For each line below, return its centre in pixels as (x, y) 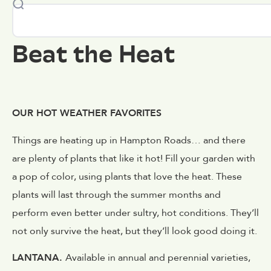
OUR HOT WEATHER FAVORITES (87, 113)
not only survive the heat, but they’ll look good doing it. (135, 231)
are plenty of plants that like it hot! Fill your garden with (134, 158)
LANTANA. (39, 258)
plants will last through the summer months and (116, 194)
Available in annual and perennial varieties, (158, 258)
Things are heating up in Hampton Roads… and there (129, 140)
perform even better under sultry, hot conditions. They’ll (135, 213)
